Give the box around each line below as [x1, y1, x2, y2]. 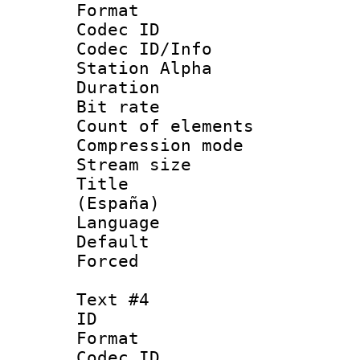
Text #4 [76, 289, 149, 309]
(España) [76, 193, 160, 213]
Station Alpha [76, 58, 212, 78]
